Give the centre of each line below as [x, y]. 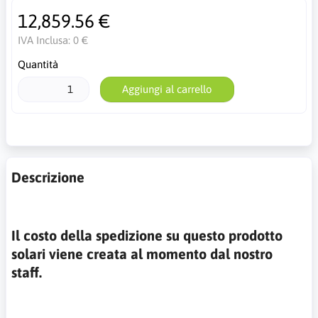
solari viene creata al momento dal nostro [142, 253]
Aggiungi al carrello [167, 89]
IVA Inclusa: [45, 40]
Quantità [38, 64]
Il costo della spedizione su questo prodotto [147, 235]
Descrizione [48, 177]
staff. [27, 272]
